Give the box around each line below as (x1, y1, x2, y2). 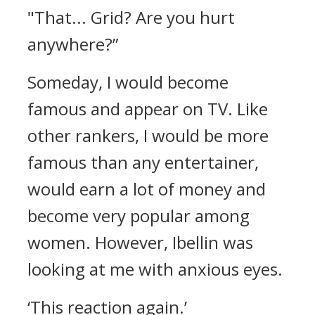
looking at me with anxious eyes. (27, 257, 283, 281)
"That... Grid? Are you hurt (27, 6, 235, 29)
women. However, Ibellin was (27, 231, 253, 254)
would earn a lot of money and (27, 177, 266, 200)
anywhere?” (27, 32, 118, 56)
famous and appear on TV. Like (27, 97, 268, 120)
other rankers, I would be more (27, 124, 269, 147)
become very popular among (27, 204, 250, 227)
